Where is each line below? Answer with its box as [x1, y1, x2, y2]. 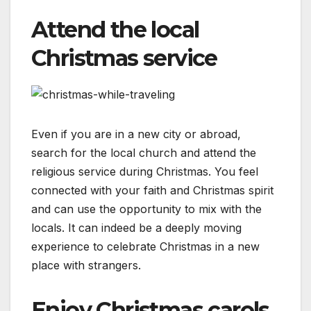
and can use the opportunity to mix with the [31, 202, 262, 217]
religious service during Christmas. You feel [31, 165, 258, 179]
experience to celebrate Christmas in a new [31, 239, 260, 254]
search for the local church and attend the [31, 146, 256, 160]
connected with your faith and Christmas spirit [31, 183, 274, 198]
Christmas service [31, 44, 217, 72]
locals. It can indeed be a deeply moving [31, 221, 242, 235]
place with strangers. [31, 258, 141, 273]
